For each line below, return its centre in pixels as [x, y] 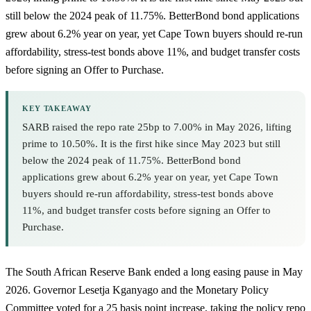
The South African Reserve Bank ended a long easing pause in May [154, 272]
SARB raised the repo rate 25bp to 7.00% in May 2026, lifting [157, 127]
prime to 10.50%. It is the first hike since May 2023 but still [151, 144]
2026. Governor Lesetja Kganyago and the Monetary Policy [137, 290]
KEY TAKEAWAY [57, 109]
